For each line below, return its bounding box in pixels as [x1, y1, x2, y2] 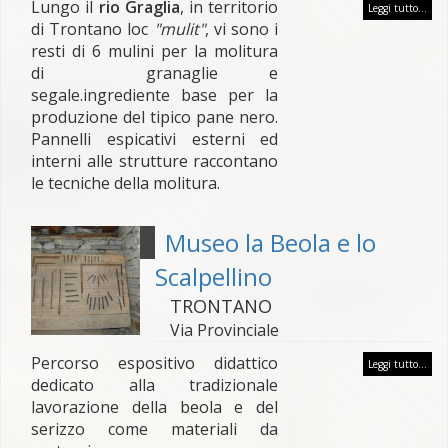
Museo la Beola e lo [164, 226, 376, 259]
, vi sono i [204, 18, 279, 40]
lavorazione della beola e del [31, 396, 279, 418]
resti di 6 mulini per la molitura [31, 40, 279, 62]
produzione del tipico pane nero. [31, 106, 279, 128]
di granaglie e [31, 62, 279, 84]
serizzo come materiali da [31, 418, 279, 440]
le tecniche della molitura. [31, 172, 220, 194]
